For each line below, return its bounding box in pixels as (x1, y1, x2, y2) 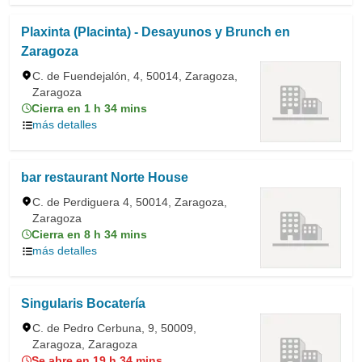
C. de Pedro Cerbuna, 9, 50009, (32, 322, 196, 335)
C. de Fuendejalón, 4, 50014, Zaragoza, (32, 69, 238, 82)
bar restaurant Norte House (21, 170, 188, 184)
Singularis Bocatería (21, 297, 145, 310)
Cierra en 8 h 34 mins (32, 228, 147, 241)
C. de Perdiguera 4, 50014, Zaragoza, (32, 196, 227, 208)
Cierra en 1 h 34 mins (32, 102, 147, 115)
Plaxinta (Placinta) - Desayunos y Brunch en (21, 25, 290, 39)
